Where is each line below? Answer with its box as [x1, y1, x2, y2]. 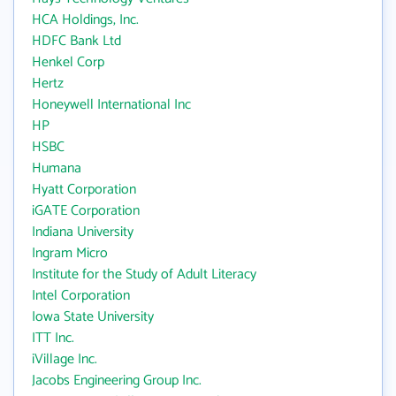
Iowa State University [32, 305, 154, 329]
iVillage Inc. [32, 347, 97, 371]
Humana [32, 156, 81, 180]
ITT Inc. [32, 326, 74, 350]
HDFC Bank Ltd [32, 29, 121, 53]
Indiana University [32, 220, 133, 244]
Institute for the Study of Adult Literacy [32, 263, 256, 286]
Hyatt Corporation [32, 178, 136, 202]
